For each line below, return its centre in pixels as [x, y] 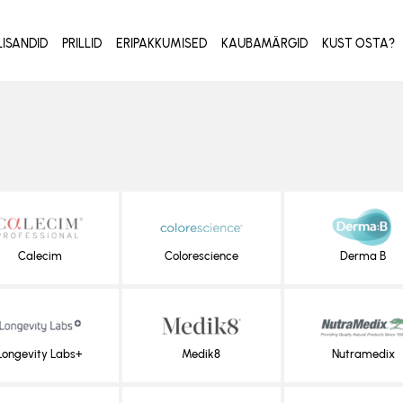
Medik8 [201, 354]
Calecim [40, 256]
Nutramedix [363, 354]
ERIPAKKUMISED [162, 43]
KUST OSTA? [359, 43]
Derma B [363, 256]
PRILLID [82, 43]
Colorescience [201, 256]
